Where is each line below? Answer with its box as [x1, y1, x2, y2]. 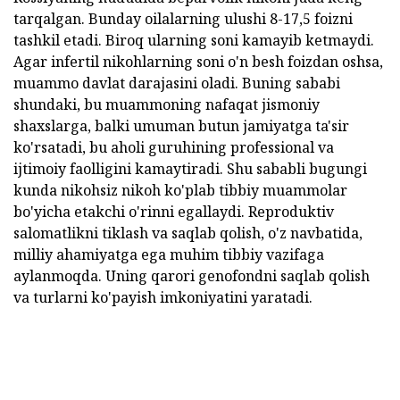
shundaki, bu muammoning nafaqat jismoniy [13, 95, 320, 114]
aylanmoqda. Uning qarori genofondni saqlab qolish [13, 266, 370, 286]
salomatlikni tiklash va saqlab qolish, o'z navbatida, [13, 223, 362, 243]
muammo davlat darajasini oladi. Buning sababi [13, 73, 340, 93]
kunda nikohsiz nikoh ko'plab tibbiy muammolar [13, 180, 347, 200]
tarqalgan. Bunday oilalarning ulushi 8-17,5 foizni [13, 9, 353, 29]
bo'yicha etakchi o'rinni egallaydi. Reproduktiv [13, 202, 334, 221]
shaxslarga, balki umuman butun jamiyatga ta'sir [13, 116, 349, 136]
